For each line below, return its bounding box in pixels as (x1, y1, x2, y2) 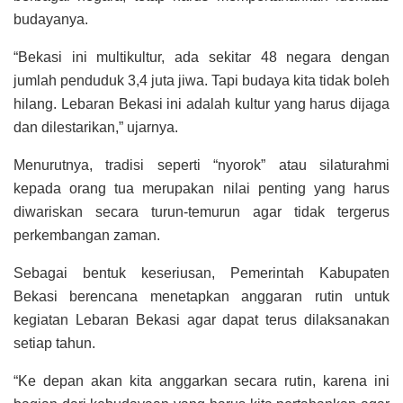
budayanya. (13, 12, 88, 28)
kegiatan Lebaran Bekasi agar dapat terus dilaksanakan (13, 312, 390, 328)
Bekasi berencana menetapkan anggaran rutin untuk (13, 289, 390, 305)
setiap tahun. (13, 336, 95, 352)
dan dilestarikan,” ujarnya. (13, 120, 178, 136)
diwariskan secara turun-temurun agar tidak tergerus (13, 204, 390, 220)
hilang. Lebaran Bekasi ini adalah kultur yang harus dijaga (13, 96, 390, 112)
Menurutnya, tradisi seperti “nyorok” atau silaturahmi (13, 157, 390, 174)
